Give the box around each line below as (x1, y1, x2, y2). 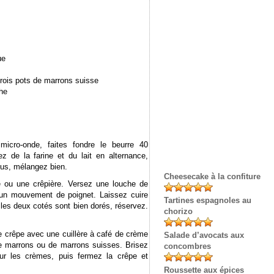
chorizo (164, 207, 193, 216)
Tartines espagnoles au (164, 196, 251, 205)
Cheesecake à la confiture (164, 172, 261, 181)
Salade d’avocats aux (164, 231, 244, 240)
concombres (164, 242, 211, 251)
